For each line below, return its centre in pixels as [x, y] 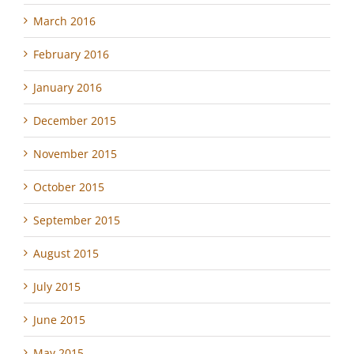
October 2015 [69, 186]
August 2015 [66, 253]
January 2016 [68, 87]
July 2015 [57, 286]
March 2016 [64, 21]
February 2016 [71, 54]
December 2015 [75, 120]
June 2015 [59, 319]
